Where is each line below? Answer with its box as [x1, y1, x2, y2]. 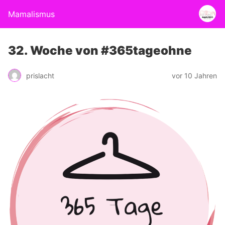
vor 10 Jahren [172, 71, 217, 80]
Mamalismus [8, 9, 55, 19]
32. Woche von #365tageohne [8, 43, 192, 58]
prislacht [26, 71, 54, 80]
